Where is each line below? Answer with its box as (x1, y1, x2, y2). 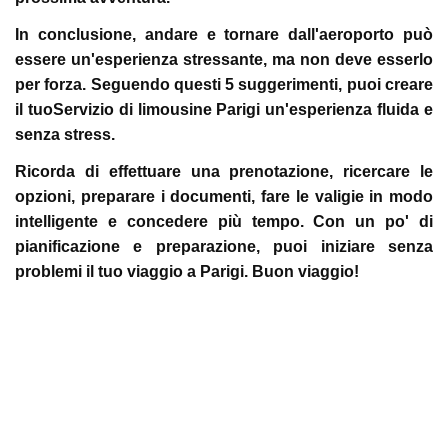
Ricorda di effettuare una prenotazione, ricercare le (15, 163, 433, 180)
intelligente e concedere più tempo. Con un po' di (15, 213, 433, 230)
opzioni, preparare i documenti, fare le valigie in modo (15, 188, 433, 205)
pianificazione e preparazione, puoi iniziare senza (15, 238, 433, 255)
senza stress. (15, 126, 115, 143)
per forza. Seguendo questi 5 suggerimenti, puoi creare (15, 76, 433, 93)
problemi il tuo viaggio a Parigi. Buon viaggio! (15, 263, 359, 280)
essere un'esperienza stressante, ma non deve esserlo (15, 51, 433, 68)
